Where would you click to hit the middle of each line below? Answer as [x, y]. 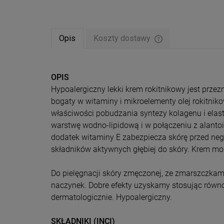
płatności [176, 70]
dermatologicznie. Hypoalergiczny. [111, 197]
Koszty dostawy [123, 38]
